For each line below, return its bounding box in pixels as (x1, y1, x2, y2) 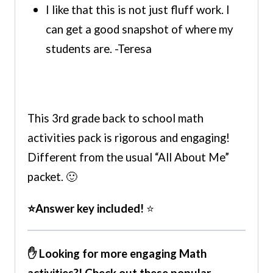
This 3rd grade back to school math (27, 111, 204, 125)
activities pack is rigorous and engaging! (27, 130, 230, 144)
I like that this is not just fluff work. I (46, 2, 230, 16)
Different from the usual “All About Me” (27, 150, 229, 164)
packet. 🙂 (27, 169, 77, 183)
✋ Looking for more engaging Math (27, 246, 207, 260)
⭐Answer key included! (27, 201, 144, 215)
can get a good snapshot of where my (46, 22, 233, 36)
